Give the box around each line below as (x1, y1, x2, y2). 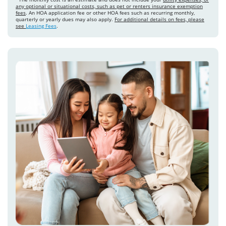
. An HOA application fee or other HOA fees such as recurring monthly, (26, 9, 195, 17)
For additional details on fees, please (115, 16, 204, 23)
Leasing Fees (26, 22, 56, 30)
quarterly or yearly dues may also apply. (16, 16, 115, 23)
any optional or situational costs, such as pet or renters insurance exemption (16, 3, 203, 10)
